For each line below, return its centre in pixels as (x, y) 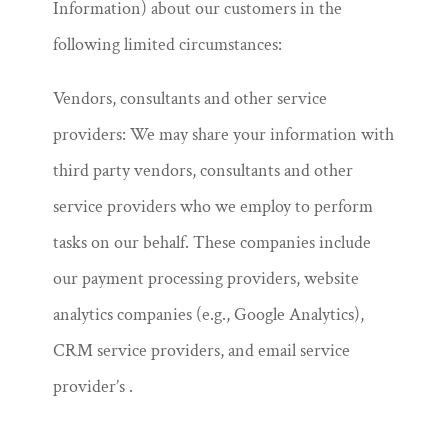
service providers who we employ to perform (212, 206)
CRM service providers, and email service (201, 350)
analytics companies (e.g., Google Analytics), (208, 314)
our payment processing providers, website (205, 278)
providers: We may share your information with (223, 134)
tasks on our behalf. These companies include (211, 242)
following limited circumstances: (167, 44)
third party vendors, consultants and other (202, 170)
